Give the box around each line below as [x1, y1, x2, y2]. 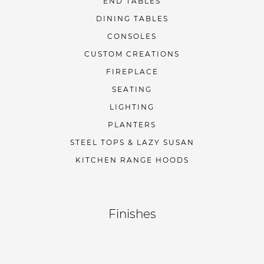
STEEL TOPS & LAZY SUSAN [70, 138, 194, 147]
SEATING [112, 85, 152, 94]
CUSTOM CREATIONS [84, 49, 180, 58]
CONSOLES [107, 32, 157, 41]
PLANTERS [108, 120, 156, 129]
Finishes [108, 207, 156, 221]
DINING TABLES [95, 14, 169, 23]
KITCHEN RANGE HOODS [75, 156, 189, 164]
